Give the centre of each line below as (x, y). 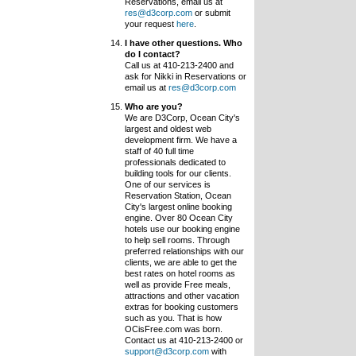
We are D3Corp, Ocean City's (182, 118)
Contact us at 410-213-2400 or (184, 340)
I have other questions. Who (183, 43)
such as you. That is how (173, 318)
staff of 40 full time (159, 151)
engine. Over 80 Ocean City (178, 218)
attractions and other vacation (182, 296)
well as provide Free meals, (177, 284)
